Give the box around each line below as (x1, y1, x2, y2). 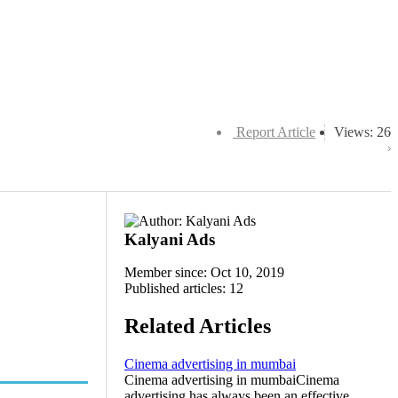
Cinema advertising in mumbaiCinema (124, 371, 339, 387)
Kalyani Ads (124, 230, 215, 249)
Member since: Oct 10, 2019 (124, 265, 284, 280)
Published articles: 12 (124, 281, 243, 296)
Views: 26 (334, 124, 391, 139)
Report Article (236, 124, 315, 139)
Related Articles (124, 314, 271, 338)
